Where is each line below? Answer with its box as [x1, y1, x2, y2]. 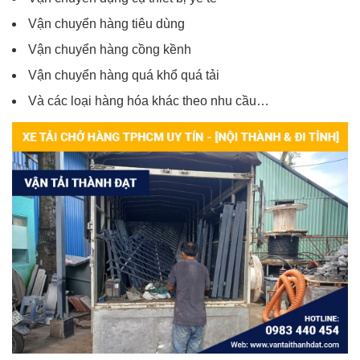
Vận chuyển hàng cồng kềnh [28, 43, 191, 57]
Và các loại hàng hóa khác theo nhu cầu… [28, 94, 269, 108]
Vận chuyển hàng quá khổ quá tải [28, 68, 219, 83]
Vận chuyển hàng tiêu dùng [28, 17, 185, 31]
